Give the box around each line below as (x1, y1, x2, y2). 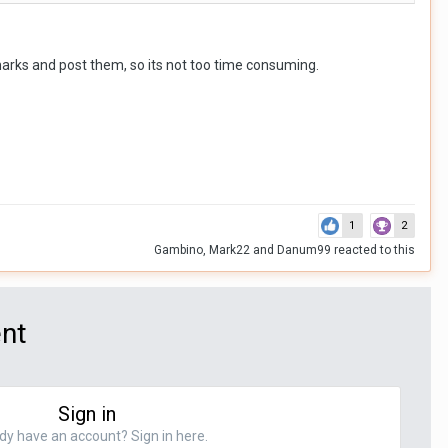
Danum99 (277, 243, 331, 257)
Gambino (154, 243, 203, 257)
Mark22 (209, 243, 250, 257)
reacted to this (331, 243, 415, 257)
